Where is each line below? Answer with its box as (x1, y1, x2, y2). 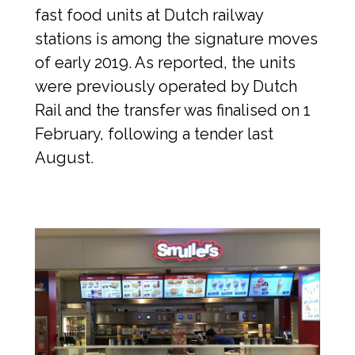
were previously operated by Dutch (35, 76, 297, 96)
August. (35, 147, 94, 167)
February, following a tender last (35, 124, 273, 143)
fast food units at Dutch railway (35, 5, 263, 25)
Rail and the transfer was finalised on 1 (35, 100, 311, 120)
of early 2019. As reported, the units (35, 52, 296, 72)
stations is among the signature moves (35, 29, 318, 48)
